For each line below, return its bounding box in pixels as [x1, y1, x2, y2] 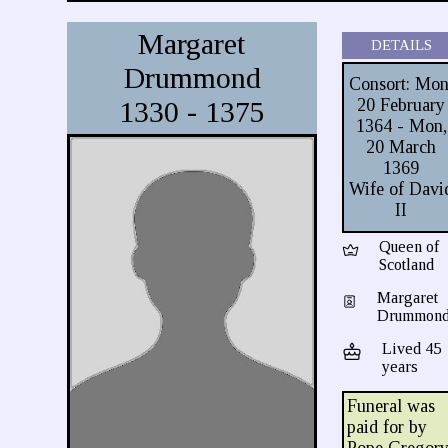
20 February [357, 95, 446, 115]
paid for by [347, 417, 428, 437]
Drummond [123, 61, 261, 94]
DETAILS [370, 37, 432, 53]
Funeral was [347, 396, 436, 416]
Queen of [379, 238, 440, 255]
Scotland [379, 256, 435, 273]
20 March [366, 137, 437, 157]
